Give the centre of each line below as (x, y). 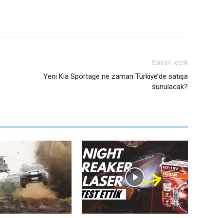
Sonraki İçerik (170, 63)
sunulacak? (170, 87)
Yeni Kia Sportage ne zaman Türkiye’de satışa (116, 76)
